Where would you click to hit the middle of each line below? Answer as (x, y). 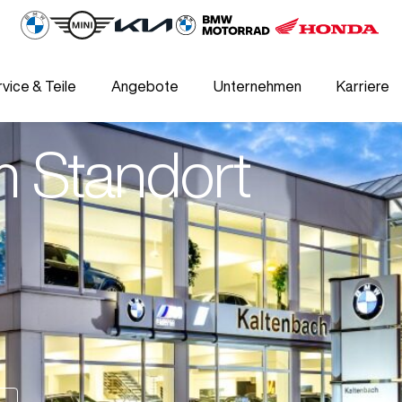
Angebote (144, 86)
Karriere (363, 86)
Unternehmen (257, 86)
